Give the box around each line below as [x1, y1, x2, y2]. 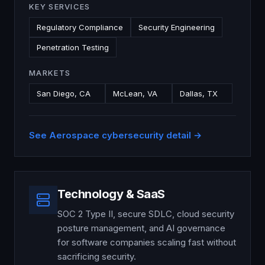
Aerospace [49, 130, 99, 141]
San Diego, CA [37, 89, 91, 98]
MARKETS [29, 68, 71, 77]
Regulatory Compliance [37, 22, 123, 32]
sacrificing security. [57, 251, 136, 262]
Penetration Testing [37, 43, 109, 52]
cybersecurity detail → [99, 130, 202, 141]
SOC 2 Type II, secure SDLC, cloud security [57, 208, 234, 219]
